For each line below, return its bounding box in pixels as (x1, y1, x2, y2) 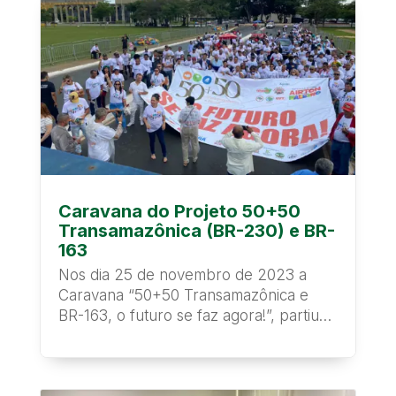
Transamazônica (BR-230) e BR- (57, 219, 335, 241)
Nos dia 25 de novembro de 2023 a (57, 265, 307, 284)
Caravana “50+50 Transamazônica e (57, 286, 308, 304)
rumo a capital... (57, 326, 166, 345)
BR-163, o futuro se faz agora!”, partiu (57, 306, 319, 324)
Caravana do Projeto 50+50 (57, 200, 301, 222)
